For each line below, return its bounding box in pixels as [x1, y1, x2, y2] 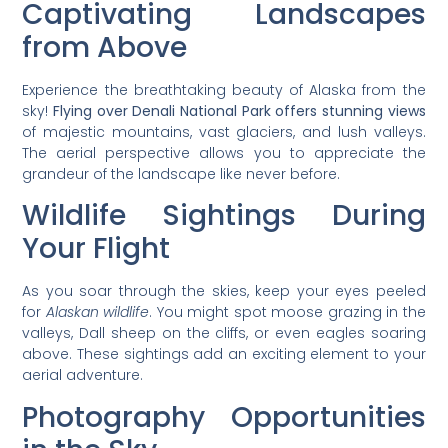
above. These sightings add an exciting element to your [22, 344, 426, 365]
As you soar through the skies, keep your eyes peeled [22, 281, 426, 302]
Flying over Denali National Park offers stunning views [53, 100, 426, 121]
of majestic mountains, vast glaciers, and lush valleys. [22, 121, 426, 142]
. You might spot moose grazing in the [149, 302, 426, 323]
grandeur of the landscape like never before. [22, 163, 341, 184]
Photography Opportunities [22, 397, 426, 437]
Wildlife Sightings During [22, 196, 426, 236]
